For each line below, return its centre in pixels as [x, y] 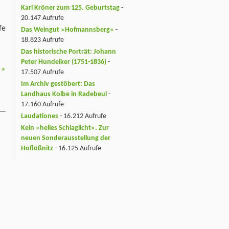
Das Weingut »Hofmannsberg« [67, 30]
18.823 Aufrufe [42, 40]
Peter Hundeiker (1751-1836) [64, 62]
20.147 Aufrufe [42, 18]
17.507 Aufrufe [42, 73]
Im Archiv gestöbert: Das [58, 84]
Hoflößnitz [37, 148]
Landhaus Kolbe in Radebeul [64, 95]
